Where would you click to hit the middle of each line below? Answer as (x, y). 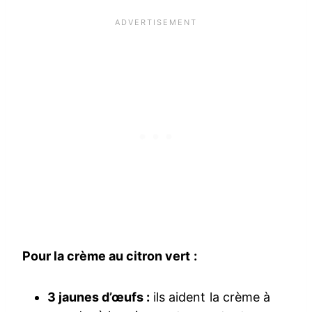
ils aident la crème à (210, 297)
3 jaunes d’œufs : (99, 297)
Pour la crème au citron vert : (110, 256)
